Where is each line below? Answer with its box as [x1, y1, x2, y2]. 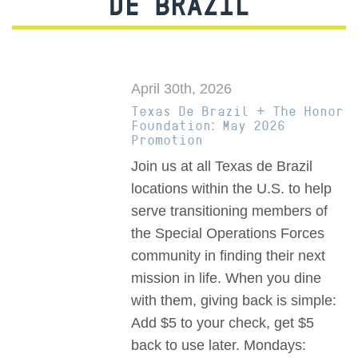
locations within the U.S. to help [131, 181, 332, 197]
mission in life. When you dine [131, 270, 322, 287]
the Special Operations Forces [131, 225, 325, 242]
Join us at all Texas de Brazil [131, 158, 313, 175]
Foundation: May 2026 [131, 117, 286, 134]
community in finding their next [131, 248, 326, 265]
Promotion [131, 132, 204, 149]
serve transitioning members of [131, 203, 328, 220]
